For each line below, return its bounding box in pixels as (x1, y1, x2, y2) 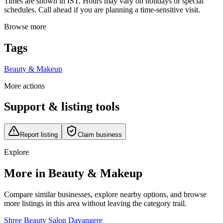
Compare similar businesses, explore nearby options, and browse (4, 190, 207, 199)
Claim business (78, 131, 122, 139)
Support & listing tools (4, 100, 119, 113)
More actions (4, 81, 45, 90)
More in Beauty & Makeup (4, 167, 142, 180)
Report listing (20, 131, 58, 139)
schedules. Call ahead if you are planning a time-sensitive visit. (4, 5, 200, 14)
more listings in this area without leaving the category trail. (4, 199, 187, 208)
